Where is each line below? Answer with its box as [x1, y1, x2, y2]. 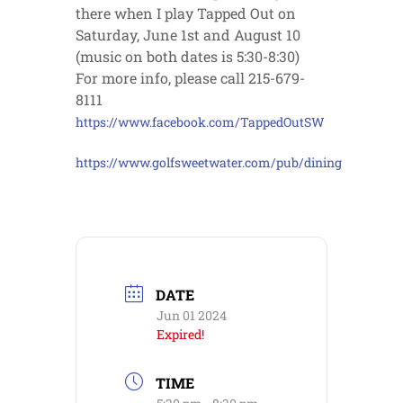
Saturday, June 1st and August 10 [76, 25, 300, 44]
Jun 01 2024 [157, 307, 227, 324]
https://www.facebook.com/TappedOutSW [76, 113, 325, 130]
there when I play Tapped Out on [76, 4, 296, 22]
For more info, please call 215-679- [76, 68, 305, 87]
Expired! [157, 326, 204, 343]
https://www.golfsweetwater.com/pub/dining [76, 154, 342, 171]
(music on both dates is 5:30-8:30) [76, 47, 300, 66]
